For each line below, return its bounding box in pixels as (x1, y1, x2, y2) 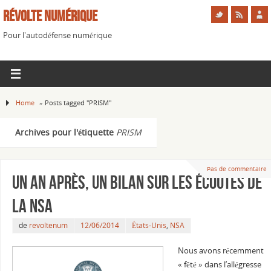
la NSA (11, 196, 53, 217)
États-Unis (131, 220, 166, 231)
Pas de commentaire (206, 164, 267, 173)
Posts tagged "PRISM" (45, 98, 112, 107)
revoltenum (28, 220, 68, 231)
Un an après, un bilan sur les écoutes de (11, 172, 262, 193)
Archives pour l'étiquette (15, 126, 116, 138)
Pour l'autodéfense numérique (3, 30, 112, 41)
